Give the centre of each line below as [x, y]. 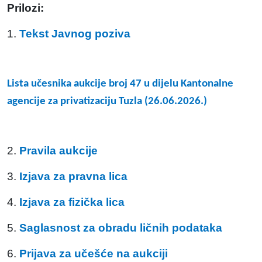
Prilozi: [25, 8]
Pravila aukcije [58, 151]
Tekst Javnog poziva [75, 34]
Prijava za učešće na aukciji [94, 254]
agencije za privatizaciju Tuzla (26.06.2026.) [107, 101]
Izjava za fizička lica [72, 202]
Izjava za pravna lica [73, 176]
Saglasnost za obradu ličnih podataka [121, 228]
